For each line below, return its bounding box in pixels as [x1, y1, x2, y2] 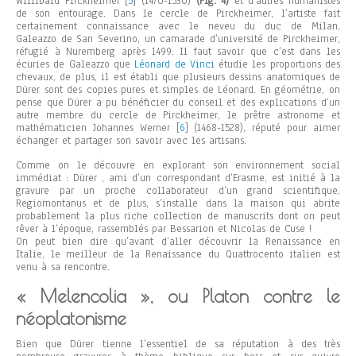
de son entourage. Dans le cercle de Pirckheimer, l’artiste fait [16, 6, 340, 21]
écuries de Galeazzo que [16, 56, 135, 72]
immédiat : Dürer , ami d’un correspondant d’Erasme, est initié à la [16, 170, 340, 185]
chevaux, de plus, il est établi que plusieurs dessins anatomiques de [16, 69, 340, 84]
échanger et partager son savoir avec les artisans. [16, 133, 246, 148]
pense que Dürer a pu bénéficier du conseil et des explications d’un [16, 95, 340, 110]
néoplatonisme [16, 307, 126, 329]
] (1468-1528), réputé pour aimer [184, 120, 341, 135]
